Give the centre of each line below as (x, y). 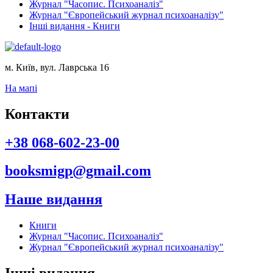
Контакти (37, 114)
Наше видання (54, 200)
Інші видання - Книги (75, 26)
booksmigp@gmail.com (78, 171)
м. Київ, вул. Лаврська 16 (57, 67)
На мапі (21, 88)
